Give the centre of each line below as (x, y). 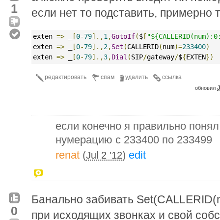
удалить (137, 77)
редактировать (66, 77)
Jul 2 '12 (104, 155)
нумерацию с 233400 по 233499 (134, 139)
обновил (206, 88)
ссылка (172, 77)
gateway (161, 57)
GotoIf (123, 36)
